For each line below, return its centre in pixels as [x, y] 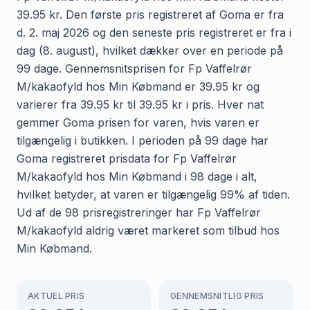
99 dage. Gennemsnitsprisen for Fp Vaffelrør [134, 68]
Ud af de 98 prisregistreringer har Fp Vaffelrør [139, 212]
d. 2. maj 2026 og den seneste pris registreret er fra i [154, 32]
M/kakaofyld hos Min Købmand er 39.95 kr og [138, 86]
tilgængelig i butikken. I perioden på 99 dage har [143, 140]
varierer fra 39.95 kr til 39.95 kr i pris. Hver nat [140, 104]
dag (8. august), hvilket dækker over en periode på [150, 50]
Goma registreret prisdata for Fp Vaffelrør [127, 158]
